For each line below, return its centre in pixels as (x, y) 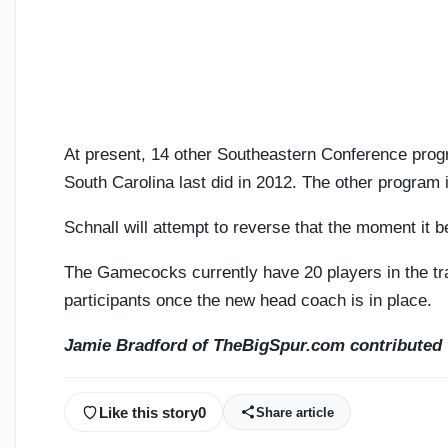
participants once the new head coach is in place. (248, 301)
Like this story (148, 412)
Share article (295, 412)
